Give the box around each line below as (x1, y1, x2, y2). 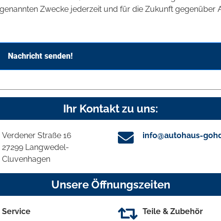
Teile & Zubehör (143, 206, 203, 216)
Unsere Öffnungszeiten (51, 178, 170, 191)
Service (2, 206, 31, 216)
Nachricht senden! (8, 51, 73, 61)
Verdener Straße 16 (2, 130, 72, 140)
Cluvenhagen (2, 154, 50, 164)
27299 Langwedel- (2, 142, 69, 152)
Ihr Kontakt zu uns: (63, 102, 158, 115)
